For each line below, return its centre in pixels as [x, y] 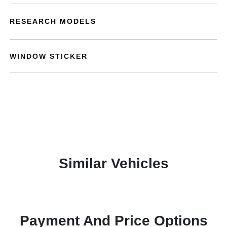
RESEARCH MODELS [53, 21]
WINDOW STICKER [49, 56]
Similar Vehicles [113, 163]
